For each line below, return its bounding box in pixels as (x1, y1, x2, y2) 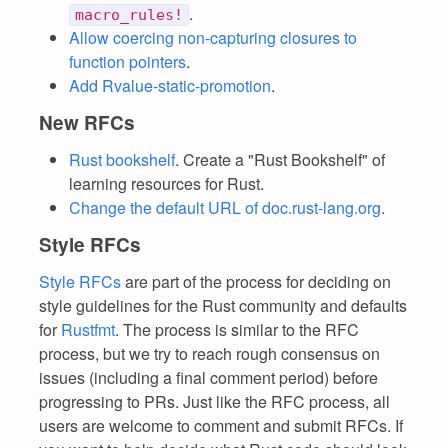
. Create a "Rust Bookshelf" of (175, 148, 385, 171)
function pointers (69, 50, 186, 73)
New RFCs (39, 109, 135, 136)
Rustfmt (61, 318, 115, 341)
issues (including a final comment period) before (39, 366, 378, 389)
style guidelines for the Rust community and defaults (39, 294, 407, 317)
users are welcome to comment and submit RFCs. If (39, 414, 403, 437)
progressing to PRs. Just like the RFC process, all (39, 390, 390, 413)
